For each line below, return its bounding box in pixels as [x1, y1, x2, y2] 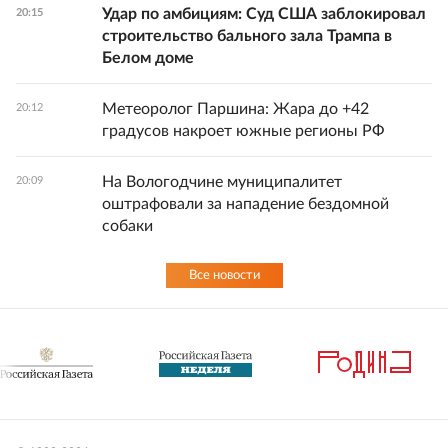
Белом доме [102, 50, 194, 67]
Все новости [188, 269, 260, 283]
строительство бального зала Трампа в [102, 28, 392, 45]
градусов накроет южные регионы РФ [102, 123, 385, 140]
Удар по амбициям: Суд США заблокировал [102, 6, 426, 23]
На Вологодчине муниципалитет [102, 174, 342, 191]
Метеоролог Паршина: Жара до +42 [102, 101, 369, 118]
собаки [102, 218, 153, 235]
